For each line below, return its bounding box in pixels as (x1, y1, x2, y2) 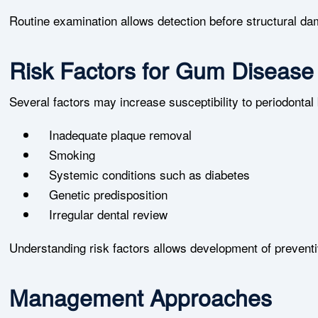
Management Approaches (9, 280, 273, 313)
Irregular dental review (49, 205, 168, 223)
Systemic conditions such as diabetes (49, 165, 251, 183)
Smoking (49, 146, 96, 163)
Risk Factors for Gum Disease (9, 53, 314, 86)
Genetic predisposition (49, 185, 168, 203)
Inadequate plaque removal (49, 126, 192, 143)
